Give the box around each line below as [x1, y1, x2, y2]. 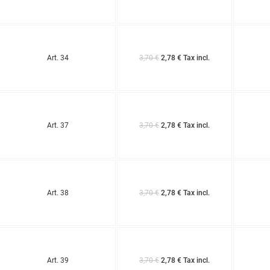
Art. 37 [46, 121, 69, 130]
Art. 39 [46, 256, 69, 265]
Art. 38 [46, 188, 69, 197]
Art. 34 [46, 53, 69, 62]
